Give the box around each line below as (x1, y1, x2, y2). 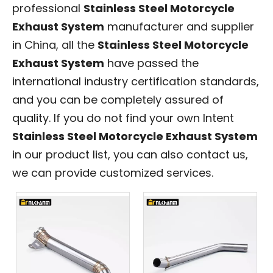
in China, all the (12, 37, 97, 52)
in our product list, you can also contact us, (12, 146, 248, 162)
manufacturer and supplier (104, 18, 254, 34)
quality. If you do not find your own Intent (12, 110, 234, 126)
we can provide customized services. (12, 165, 213, 180)
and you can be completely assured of (12, 91, 224, 107)
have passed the (104, 55, 199, 71)
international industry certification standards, (12, 73, 259, 89)
